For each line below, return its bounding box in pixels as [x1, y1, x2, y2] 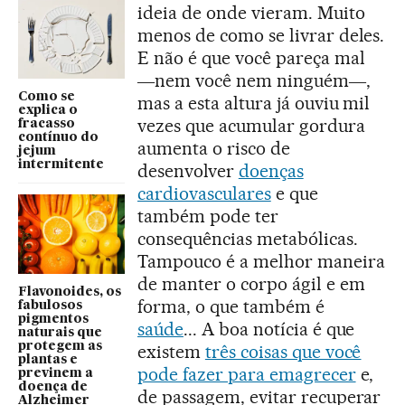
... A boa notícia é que [183, 317, 355, 340]
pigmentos [18, 313, 89, 326]
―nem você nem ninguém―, [137, 69, 371, 91]
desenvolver [137, 159, 239, 182]
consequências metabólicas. [137, 227, 358, 250]
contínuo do [18, 130, 99, 144]
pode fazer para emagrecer [137, 363, 356, 385]
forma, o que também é [137, 295, 325, 317]
